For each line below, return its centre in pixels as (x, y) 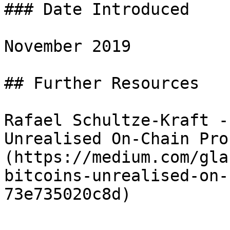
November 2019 (68, 46)
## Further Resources (102, 83)
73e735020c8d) (68, 194)
